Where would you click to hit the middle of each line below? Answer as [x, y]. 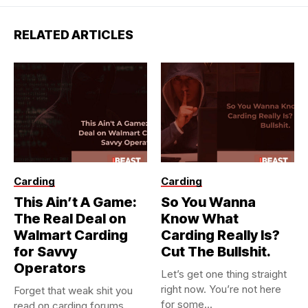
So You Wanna [208, 202]
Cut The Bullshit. [216, 252]
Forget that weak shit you [73, 291]
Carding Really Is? [220, 235]
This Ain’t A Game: [75, 202]
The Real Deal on [70, 219]
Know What [200, 219]
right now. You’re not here [221, 289]
